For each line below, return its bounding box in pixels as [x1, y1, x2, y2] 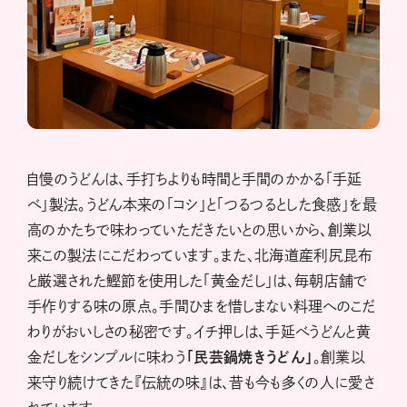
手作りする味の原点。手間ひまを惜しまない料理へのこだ [27, 299, 376, 314]
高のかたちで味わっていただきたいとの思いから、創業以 [27, 223, 372, 238]
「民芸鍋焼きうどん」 [186, 350, 313, 365]
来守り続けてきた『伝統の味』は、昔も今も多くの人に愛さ [27, 375, 375, 391]
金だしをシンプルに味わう [27, 350, 187, 365]
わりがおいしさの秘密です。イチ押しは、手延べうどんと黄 [27, 324, 372, 340]
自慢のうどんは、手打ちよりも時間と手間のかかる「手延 [27, 172, 362, 187]
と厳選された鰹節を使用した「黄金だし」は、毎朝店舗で [27, 273, 368, 289]
